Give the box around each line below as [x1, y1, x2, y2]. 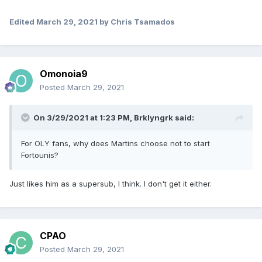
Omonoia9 [40, 68, 88, 80]
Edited [9, 17, 36, 27]
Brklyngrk [134, 113, 173, 123]
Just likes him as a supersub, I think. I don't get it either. [9, 179, 212, 189]
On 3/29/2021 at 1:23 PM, [33, 113, 134, 123]
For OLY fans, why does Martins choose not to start [21, 139, 210, 149]
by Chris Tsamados [98, 17, 175, 27]
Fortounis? [21, 150, 61, 160]
